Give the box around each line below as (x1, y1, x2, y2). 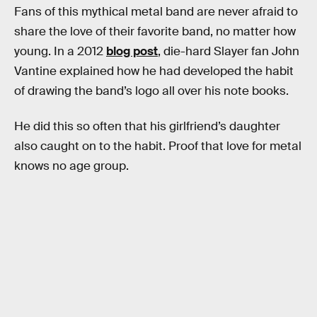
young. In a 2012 (14, 44, 106, 59)
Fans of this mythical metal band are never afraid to (14, 4, 298, 20)
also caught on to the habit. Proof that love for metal (14, 138, 301, 154)
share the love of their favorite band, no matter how (14, 24, 296, 40)
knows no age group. (14, 158, 129, 173)
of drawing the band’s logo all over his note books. (14, 83, 289, 99)
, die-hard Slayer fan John (158, 44, 299, 59)
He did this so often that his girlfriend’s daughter (14, 118, 280, 134)
